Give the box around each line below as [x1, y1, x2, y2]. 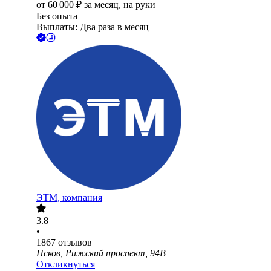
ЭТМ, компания [36, 192, 102, 203]
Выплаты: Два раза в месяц [36, 22, 149, 33]
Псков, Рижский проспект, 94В [36, 248, 166, 259]
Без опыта [36, 11, 77, 22]
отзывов [58, 237, 92, 248]
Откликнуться [36, 259, 95, 270]
